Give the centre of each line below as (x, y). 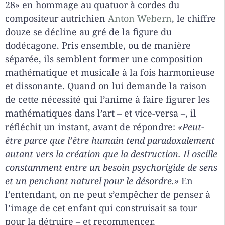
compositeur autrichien (57, 18)
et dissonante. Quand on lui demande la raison (106, 86)
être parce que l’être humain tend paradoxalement (110, 140)
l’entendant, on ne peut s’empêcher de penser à (108, 194)
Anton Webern (140, 18)
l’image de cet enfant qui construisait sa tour (101, 208)
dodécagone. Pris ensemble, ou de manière (98, 45)
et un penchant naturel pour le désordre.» (92, 181)
